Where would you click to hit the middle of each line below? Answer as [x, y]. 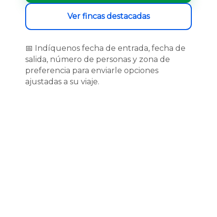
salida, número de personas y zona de [98, 59]
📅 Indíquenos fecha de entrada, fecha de [105, 48]
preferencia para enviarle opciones [92, 70]
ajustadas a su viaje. [62, 82]
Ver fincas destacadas [108, 16]
